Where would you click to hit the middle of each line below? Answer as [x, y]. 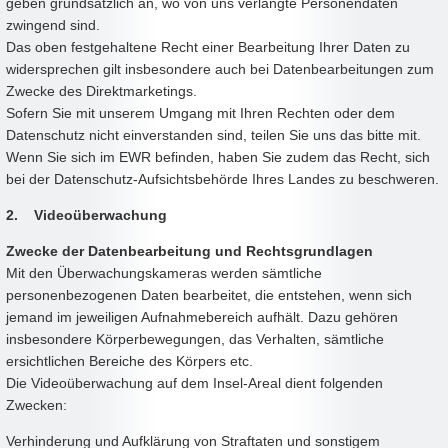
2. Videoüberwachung [86, 214]
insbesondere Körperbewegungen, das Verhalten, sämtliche [195, 338]
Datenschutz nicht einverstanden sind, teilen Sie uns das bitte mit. [213, 134]
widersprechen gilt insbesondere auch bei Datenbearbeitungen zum [220, 68]
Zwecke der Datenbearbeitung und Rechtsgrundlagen [189, 250]
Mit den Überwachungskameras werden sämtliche [164, 272]
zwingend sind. [53, 24]
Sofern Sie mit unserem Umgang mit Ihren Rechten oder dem [200, 112]
